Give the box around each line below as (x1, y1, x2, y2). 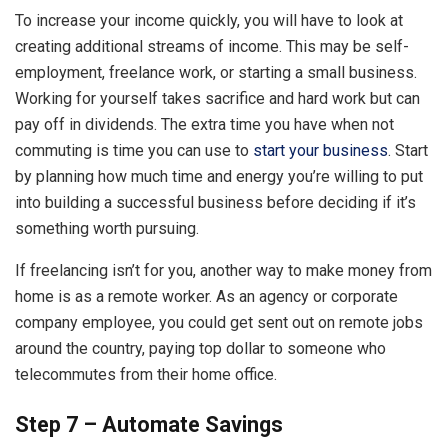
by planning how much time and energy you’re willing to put (15, 166, 423, 186)
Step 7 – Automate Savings (15, 411, 283, 437)
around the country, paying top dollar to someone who (15, 338, 386, 358)
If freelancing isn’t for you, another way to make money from (15, 260, 432, 280)
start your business (253, 140, 388, 160)
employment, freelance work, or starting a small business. (15, 62, 417, 82)
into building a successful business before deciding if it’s (15, 192, 416, 212)
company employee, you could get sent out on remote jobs (15, 312, 423, 332)
